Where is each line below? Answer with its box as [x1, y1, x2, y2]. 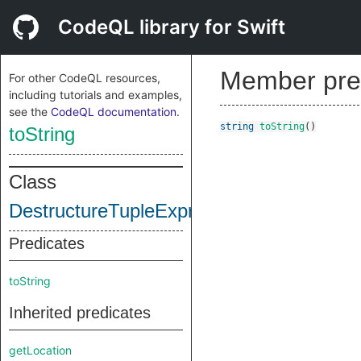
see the [9, 105, 51, 118]
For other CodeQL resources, [9, 71, 160, 85]
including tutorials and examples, [9, 88, 182, 102]
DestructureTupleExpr [9, 200, 194, 222]
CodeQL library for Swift [58, 15, 285, 39]
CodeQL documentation [51, 105, 176, 118]
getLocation [9, 343, 72, 357]
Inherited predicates [9, 304, 151, 322]
